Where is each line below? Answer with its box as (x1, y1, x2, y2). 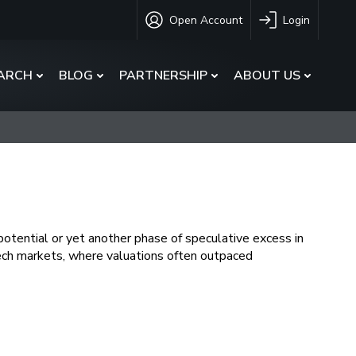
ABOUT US (234, 67, 300, 84)
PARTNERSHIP (119, 67, 207, 84)
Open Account (169, 12, 242, 28)
